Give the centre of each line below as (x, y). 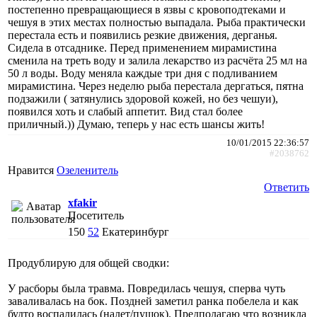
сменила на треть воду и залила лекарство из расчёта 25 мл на (157, 60)
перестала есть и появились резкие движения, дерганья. (143, 35)
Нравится (32, 170)
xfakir (82, 202)
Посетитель (96, 215)
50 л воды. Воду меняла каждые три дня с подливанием (143, 73)
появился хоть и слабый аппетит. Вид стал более (125, 111)
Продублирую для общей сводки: (88, 263)
